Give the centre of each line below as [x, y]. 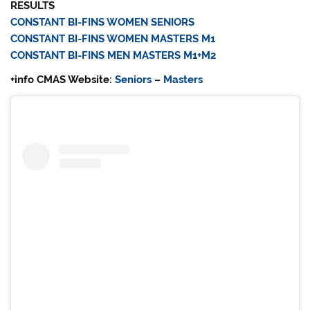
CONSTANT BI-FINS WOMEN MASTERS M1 [113, 38]
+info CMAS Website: [63, 80]
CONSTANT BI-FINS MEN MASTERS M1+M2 [113, 55]
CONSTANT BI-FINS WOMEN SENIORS [103, 22]
